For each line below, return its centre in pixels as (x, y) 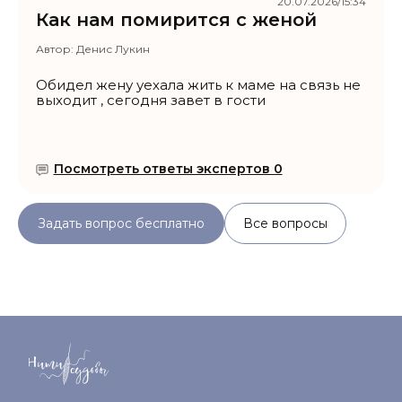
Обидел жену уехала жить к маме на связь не (198, 85)
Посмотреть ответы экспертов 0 (168, 169)
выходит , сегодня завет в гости (151, 100)
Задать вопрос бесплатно (121, 224)
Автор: (56, 49)
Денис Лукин (113, 49)
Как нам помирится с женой (176, 20)
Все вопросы (285, 224)
